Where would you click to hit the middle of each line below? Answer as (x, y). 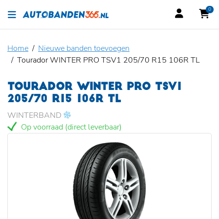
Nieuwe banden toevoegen (84, 48)
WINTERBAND (35, 115)
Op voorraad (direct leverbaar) (70, 127)
